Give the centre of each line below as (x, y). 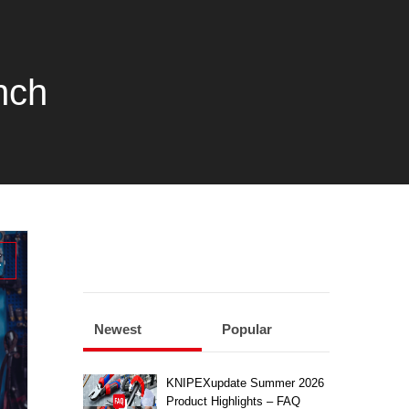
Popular (247, 329)
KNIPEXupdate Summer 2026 (245, 383)
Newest (117, 329)
